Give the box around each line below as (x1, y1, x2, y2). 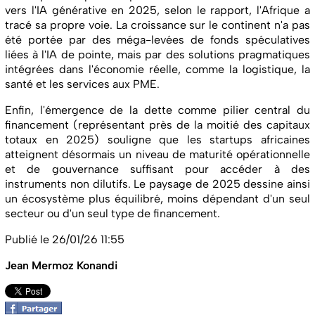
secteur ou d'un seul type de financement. (5, 207, 220, 221)
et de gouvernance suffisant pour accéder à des (5, 162, 310, 176)
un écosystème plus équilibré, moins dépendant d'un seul (5, 192, 310, 206)
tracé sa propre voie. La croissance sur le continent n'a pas (5, 18, 310, 32)
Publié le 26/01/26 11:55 (5, 233, 124, 247)
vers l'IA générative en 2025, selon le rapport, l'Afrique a (5, 4, 310, 18)
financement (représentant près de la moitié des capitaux (5, 118, 310, 132)
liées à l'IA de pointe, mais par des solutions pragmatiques (5, 48, 310, 62)
